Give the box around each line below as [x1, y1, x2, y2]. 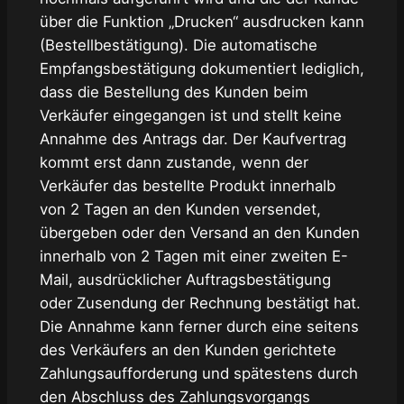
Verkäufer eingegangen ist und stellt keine [39, 106, 342, 125]
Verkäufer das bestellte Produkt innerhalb [39, 177, 335, 196]
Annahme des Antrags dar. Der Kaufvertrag [39, 130, 346, 149]
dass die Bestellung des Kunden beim [39, 83, 308, 102]
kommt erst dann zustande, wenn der [39, 153, 308, 172]
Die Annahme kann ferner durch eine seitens [39, 317, 359, 336]
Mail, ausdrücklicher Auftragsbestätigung [39, 271, 331, 289]
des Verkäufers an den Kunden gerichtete [39, 341, 336, 360]
